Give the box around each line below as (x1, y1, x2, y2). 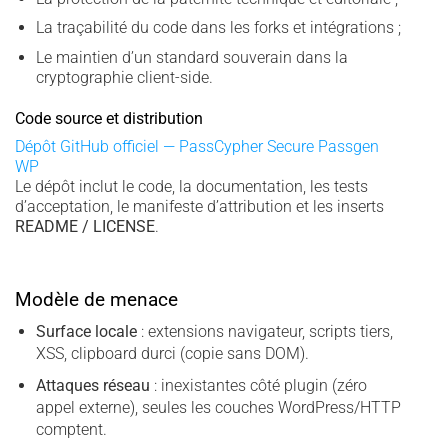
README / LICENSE (15, 216, 155, 236)
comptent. (35, 419, 107, 439)
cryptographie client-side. (35, 68, 213, 88)
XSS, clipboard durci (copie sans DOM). (35, 344, 309, 364)
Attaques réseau (35, 375, 150, 395)
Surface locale (35, 322, 137, 342)
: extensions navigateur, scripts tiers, (136, 322, 393, 342)
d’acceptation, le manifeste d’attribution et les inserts (15, 196, 384, 216)
